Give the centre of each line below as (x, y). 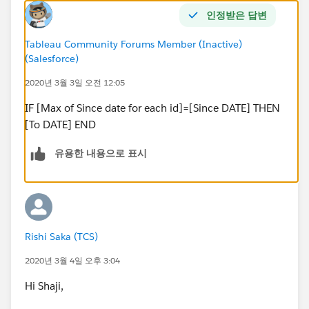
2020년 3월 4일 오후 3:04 (72, 260)
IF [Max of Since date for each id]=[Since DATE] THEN (152, 108)
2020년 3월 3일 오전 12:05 (75, 82)
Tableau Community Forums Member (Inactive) (133, 44)
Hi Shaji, (44, 286)
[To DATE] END (60, 124)
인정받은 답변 (237, 15)
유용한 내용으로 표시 (101, 153)
